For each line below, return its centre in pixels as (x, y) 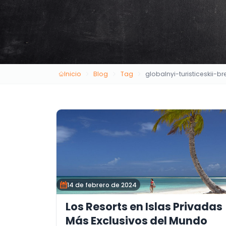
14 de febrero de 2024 (102, 185)
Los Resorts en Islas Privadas (144, 206)
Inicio (72, 74)
